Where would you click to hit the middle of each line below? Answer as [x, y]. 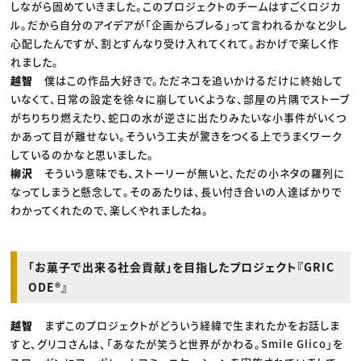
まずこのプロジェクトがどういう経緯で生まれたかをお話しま [193, 325]
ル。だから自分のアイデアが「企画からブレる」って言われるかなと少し [179, 24]
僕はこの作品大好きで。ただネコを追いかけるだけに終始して [194, 80]
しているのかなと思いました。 [83, 154]
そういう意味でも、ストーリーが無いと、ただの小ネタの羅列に [195, 172]
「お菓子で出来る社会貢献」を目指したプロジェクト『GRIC [182, 266]
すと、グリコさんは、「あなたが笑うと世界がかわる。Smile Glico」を [177, 343]
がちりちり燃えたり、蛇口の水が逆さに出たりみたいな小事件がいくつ [179, 117]
